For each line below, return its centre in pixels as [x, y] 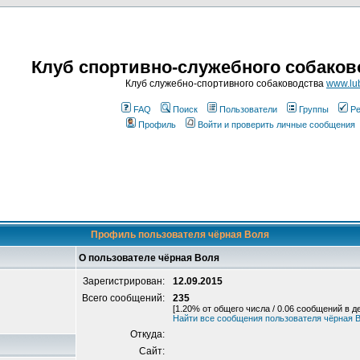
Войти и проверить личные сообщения [276, 125]
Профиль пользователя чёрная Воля [180, 235]
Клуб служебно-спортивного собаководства [226, 84]
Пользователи [248, 109]
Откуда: [149, 334]
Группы [314, 109]
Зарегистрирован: [125, 281]
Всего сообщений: [125, 298]
